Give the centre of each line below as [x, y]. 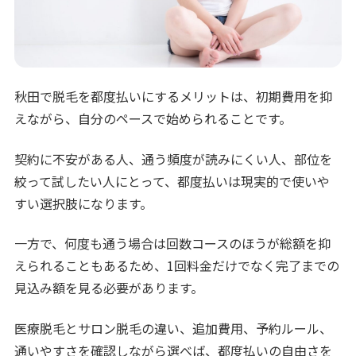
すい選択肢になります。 [84, 203]
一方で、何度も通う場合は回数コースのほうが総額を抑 [173, 244]
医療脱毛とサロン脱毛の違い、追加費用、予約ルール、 [174, 328]
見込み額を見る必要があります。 [109, 288]
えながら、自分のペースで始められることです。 [153, 119]
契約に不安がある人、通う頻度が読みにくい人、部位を [174, 159]
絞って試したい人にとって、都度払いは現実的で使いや [172, 181]
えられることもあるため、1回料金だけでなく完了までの [177, 266]
